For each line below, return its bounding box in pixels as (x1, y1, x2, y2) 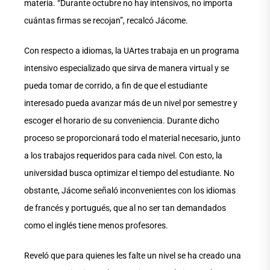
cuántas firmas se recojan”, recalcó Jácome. (24, 15, 188, 25)
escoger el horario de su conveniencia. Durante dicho (24, 115, 219, 125)
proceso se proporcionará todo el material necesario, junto (24, 133, 240, 143)
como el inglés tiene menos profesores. (24, 220, 170, 230)
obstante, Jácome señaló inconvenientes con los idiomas (24, 185, 236, 195)
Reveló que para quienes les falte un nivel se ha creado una (24, 250, 241, 260)
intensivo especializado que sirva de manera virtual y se (24, 63, 229, 73)
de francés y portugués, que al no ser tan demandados (24, 202, 226, 213)
